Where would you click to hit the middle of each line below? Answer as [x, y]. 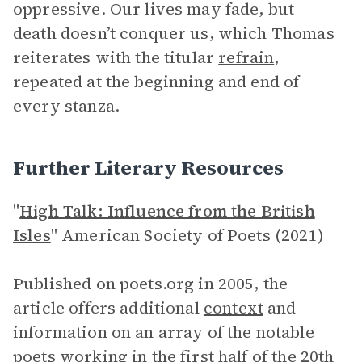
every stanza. [66, 106]
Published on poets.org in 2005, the [151, 284]
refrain [246, 57]
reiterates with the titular [116, 57]
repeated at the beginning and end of [156, 82]
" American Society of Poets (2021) [187, 235]
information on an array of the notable [164, 332]
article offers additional [108, 308]
